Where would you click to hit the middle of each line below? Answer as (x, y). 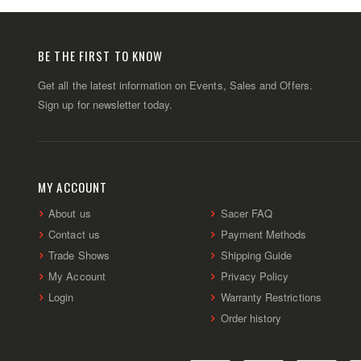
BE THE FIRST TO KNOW (101, 56)
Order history (251, 318)
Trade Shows (79, 255)
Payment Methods (263, 234)
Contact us (74, 234)
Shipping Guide (256, 255)
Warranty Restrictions (271, 297)
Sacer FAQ (247, 214)
